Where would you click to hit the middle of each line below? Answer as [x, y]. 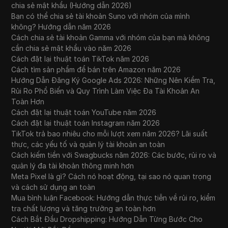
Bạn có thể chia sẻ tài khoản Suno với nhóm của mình [101, 16]
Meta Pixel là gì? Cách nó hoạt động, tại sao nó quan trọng [111, 177]
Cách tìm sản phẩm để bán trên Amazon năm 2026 [96, 70]
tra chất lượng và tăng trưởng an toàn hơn [84, 209]
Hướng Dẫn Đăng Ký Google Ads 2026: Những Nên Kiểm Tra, [113, 80]
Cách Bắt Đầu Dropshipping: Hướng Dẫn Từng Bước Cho [107, 219]
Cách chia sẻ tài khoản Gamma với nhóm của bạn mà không [111, 38]
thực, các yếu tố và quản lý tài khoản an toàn [88, 145]
